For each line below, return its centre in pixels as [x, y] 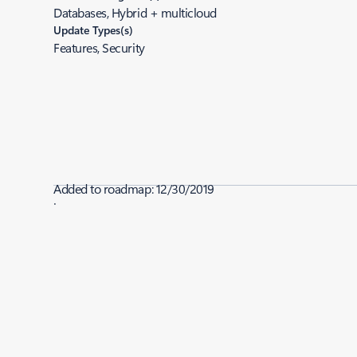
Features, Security [99, 47]
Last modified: [91, 227]
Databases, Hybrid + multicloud [135, 12]
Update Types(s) [94, 30]
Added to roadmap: [105, 188]
